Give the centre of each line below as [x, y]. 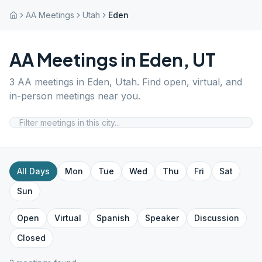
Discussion [217, 218]
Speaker [162, 218]
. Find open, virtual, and [189, 82]
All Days [33, 171]
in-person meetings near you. [75, 96]
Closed [31, 238]
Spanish [113, 218]
